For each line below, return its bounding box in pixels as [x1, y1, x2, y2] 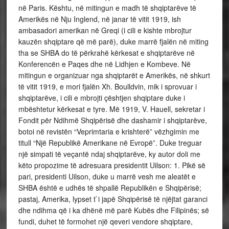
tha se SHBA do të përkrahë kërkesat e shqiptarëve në [18, 48, 195, 58]
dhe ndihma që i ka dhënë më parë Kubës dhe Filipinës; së [18, 205, 209, 215]
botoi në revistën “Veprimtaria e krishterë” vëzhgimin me [18, 126, 199, 136]
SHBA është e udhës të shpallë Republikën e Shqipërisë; [18, 182, 201, 193]
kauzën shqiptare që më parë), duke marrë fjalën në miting [18, 36, 209, 47]
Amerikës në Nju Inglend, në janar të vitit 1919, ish [18, 14, 181, 24]
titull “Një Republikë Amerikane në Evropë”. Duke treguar [18, 138, 202, 148]
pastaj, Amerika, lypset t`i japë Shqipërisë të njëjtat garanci [18, 194, 208, 204]
